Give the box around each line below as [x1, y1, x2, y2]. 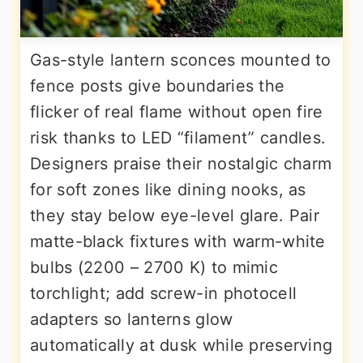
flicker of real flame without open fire [30, 102, 323, 122]
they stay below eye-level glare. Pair [30, 206, 320, 226]
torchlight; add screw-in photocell [30, 284, 297, 304]
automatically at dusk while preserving [30, 335, 333, 356]
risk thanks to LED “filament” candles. [30, 128, 327, 148]
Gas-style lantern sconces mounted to [30, 50, 331, 70]
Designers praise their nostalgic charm [30, 154, 332, 174]
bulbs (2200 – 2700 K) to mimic [30, 258, 278, 278]
